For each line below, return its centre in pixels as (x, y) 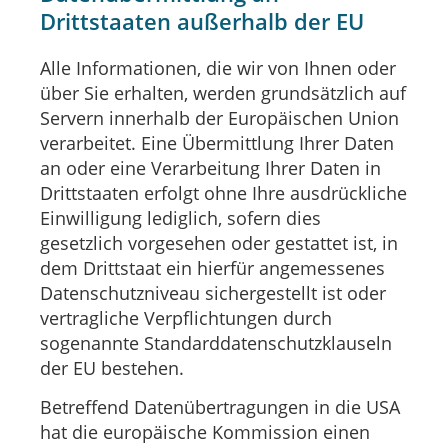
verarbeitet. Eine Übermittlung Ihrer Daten (217, 142)
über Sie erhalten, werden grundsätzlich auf (223, 92)
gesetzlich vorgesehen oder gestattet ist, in (219, 242)
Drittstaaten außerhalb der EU (202, 21)
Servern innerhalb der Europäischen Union (219, 117)
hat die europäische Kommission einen (205, 431)
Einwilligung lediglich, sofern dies (180, 217)
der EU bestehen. (112, 367)
